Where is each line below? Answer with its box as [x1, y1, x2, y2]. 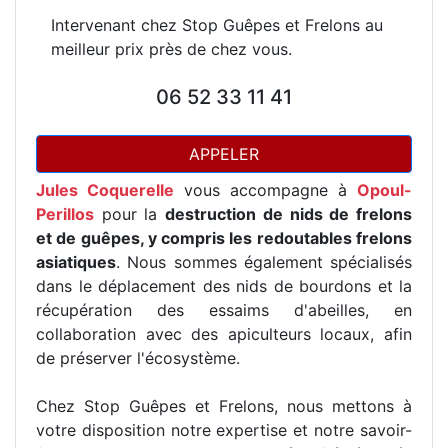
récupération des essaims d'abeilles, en [36, 300, 412, 320]
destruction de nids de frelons [165, 204, 413, 224]
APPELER [189, 144, 259, 164]
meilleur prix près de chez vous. [51, 39, 292, 59]
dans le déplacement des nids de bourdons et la [36, 276, 412, 296]
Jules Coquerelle [36, 180, 174, 200]
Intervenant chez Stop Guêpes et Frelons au [51, 15, 383, 35]
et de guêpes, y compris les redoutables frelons [36, 228, 412, 248]
